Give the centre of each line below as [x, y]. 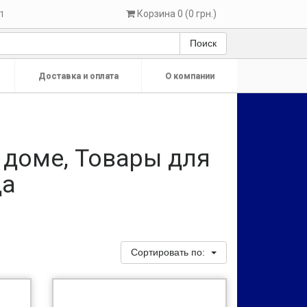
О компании [189, 76]
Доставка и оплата [78, 76]
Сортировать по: [170, 252]
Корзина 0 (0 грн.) [176, 14]
